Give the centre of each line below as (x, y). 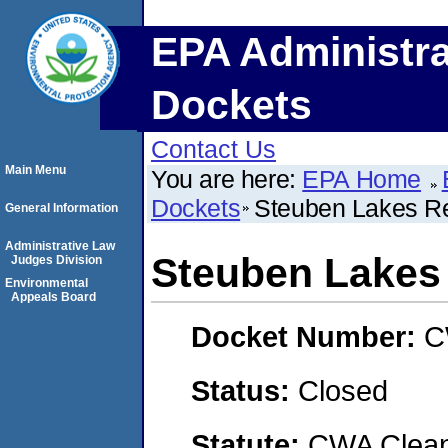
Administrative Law (60, 246)
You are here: (227, 179)
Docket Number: (307, 337)
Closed (343, 390)
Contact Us (213, 149)
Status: (244, 390)
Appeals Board (53, 297)
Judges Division (56, 260)
